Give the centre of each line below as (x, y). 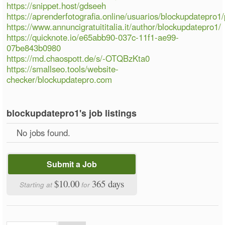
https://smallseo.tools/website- (63, 69)
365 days (108, 183)
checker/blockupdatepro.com (60, 79)
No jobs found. (44, 132)
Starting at (37, 184)
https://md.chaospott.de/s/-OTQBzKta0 (78, 58)
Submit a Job (72, 164)
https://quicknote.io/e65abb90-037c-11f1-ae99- (93, 37)
